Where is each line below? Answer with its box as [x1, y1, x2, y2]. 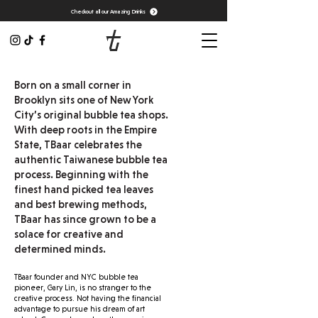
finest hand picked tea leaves [14, 183, 153, 196]
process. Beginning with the [14, 168, 148, 181]
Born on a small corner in [14, 79, 131, 92]
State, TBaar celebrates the [14, 138, 142, 151]
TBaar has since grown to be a [14, 213, 156, 226]
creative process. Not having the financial [14, 294, 161, 303]
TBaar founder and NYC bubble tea [14, 273, 138, 282]
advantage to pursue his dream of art [14, 305, 145, 314]
